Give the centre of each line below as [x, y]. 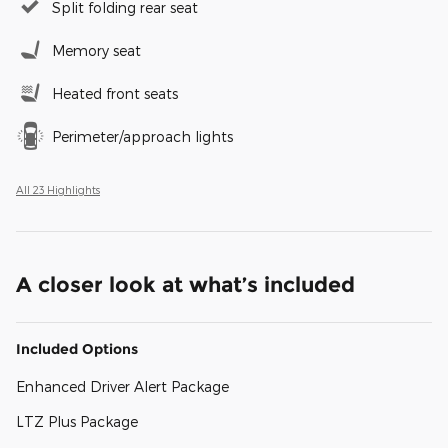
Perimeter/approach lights [142, 137]
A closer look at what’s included [185, 285]
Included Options [77, 349]
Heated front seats [115, 94]
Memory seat [96, 51]
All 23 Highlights [58, 190]
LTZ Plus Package [77, 422]
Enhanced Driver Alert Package [122, 387]
